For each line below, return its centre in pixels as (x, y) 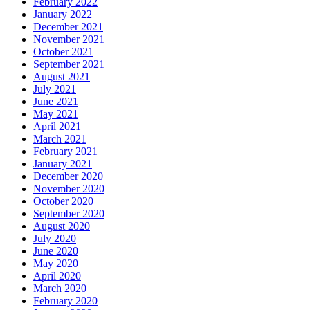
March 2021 (60, 139)
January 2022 (63, 14)
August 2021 (62, 76)
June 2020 (56, 251)
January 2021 (63, 164)
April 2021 (57, 126)
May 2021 (56, 114)
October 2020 (63, 201)
